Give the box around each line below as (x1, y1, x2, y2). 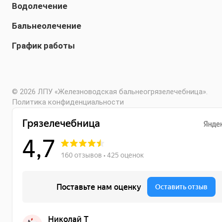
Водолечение (12, 1, 67, 11)
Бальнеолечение (12, 21, 81, 31)
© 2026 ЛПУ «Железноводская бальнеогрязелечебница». (12, 87, 208, 96)
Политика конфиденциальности (12, 98, 124, 107)
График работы (12, 41, 75, 51)
